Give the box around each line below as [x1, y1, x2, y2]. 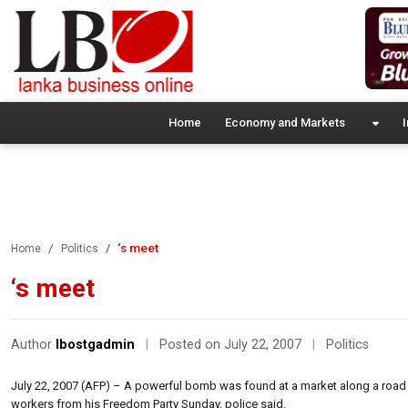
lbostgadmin [56, 336, 135, 352]
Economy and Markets [224, 115, 345, 129]
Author [11, 336, 56, 352]
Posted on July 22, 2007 [159, 336, 305, 352]
